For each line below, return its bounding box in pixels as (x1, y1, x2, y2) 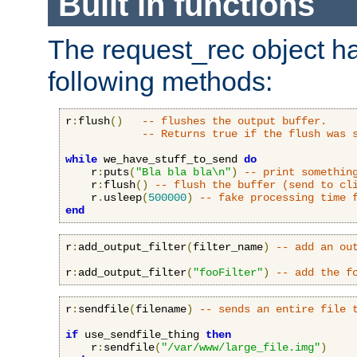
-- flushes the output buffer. (142, 114, 327, 127)
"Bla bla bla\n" (135, 165, 231, 178)
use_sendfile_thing (78, 328, 206, 341)
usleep (104, 190, 142, 204)
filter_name (193, 240, 263, 253)
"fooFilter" (193, 265, 263, 279)
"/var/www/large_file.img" (161, 340, 320, 354)
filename (135, 302, 186, 316)
